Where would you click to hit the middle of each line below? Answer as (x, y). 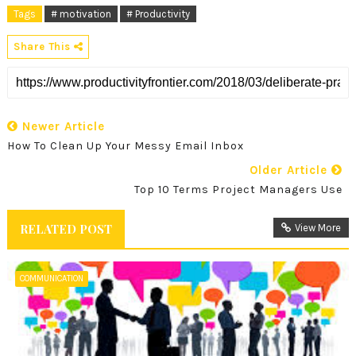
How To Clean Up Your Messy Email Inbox (125, 145)
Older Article (291, 170)
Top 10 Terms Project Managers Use (239, 189)
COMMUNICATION (51, 278)
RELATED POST (66, 228)
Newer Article (61, 126)
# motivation (81, 14)
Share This (43, 46)
